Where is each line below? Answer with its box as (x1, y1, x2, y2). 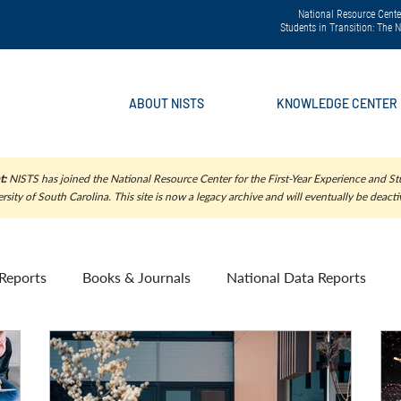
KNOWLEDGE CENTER (276, 96, 397, 111)
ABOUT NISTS (128, 96, 204, 111)
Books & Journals (82, 268, 191, 286)
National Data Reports (226, 268, 366, 286)
